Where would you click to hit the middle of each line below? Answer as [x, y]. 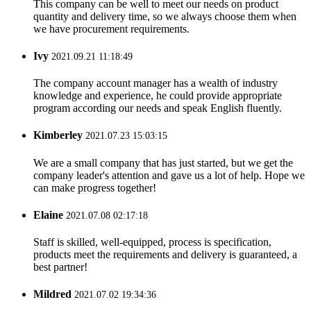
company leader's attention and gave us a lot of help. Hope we [169, 175]
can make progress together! [95, 187]
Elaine [48, 215]
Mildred [52, 294]
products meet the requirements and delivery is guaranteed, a [165, 255]
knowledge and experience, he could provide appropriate [158, 96]
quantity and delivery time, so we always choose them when [165, 16]
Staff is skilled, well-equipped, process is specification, [152, 242]
